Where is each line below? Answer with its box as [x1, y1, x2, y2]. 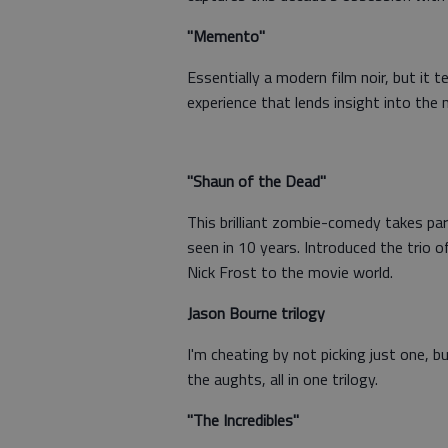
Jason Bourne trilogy [187, 301, 325, 325]
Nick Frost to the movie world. [187, 260, 393, 284]
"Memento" [187, 24, 265, 48]
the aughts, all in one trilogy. [187, 367, 378, 391]
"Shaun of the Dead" [187, 169, 326, 193]
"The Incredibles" [187, 408, 299, 432]
